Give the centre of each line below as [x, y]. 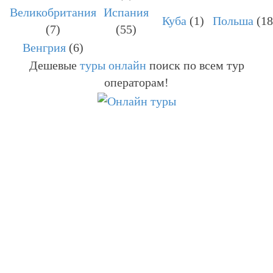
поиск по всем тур [195, 66]
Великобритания [53, 12]
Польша [233, 21]
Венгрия [44, 48]
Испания [126, 12]
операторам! [136, 83]
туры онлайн [113, 66]
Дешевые [54, 66]
